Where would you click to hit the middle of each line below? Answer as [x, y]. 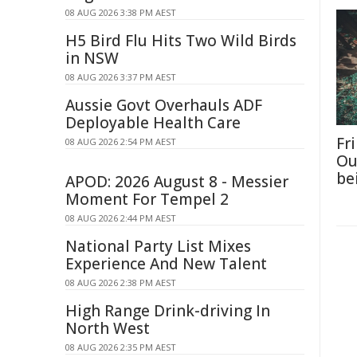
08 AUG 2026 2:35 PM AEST [121, 347]
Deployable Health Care [153, 123]
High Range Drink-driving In [168, 311]
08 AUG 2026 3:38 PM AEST [121, 12]
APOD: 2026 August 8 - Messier [177, 182]
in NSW [92, 58]
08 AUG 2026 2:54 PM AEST [121, 141]
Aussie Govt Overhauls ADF [164, 105]
